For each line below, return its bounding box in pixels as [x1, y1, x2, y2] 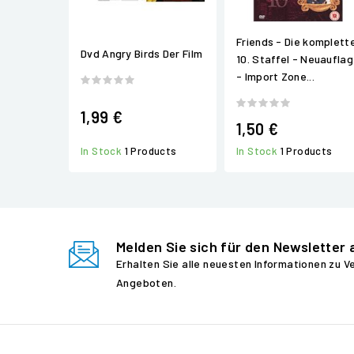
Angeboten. [116, 276, 177, 289]
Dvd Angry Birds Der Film [81, 47, 203, 60]
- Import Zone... [236, 70, 314, 84]
